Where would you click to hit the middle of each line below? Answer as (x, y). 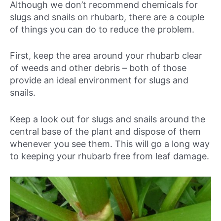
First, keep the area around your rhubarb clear (106, 56)
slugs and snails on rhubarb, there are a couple (107, 17)
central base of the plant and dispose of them (105, 132)
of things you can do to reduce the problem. (102, 29)
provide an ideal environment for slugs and (99, 80)
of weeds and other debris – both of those (98, 68)
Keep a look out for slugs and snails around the (108, 119)
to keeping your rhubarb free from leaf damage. (110, 156)
